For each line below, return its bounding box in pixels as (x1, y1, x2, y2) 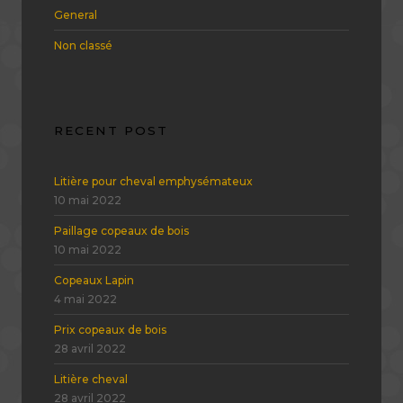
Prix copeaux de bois (54, 322, 166, 336)
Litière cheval (54, 372, 128, 386)
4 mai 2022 (54, 291, 117, 306)
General (54, 8, 97, 22)
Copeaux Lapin (54, 273, 134, 287)
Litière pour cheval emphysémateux (54, 174, 253, 188)
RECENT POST (54, 123, 168, 139)
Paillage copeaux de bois (54, 223, 189, 237)
